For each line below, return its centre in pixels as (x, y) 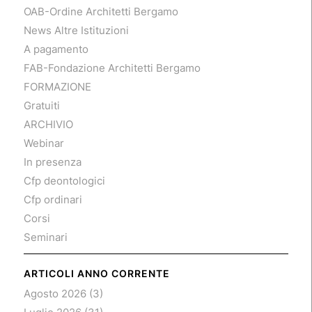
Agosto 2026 (55, 293)
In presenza (52, 162)
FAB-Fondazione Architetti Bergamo (112, 68)
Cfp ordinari (53, 199)
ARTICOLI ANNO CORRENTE (96, 273)
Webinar (44, 143)
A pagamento (56, 49)
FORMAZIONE (57, 86)
